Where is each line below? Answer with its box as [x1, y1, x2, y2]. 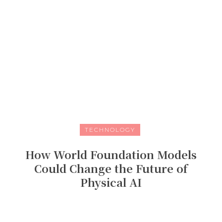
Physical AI [80, 174, 142, 190]
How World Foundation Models [25, 147, 197, 163]
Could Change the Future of [34, 161, 188, 176]
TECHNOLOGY [84, 126, 135, 134]
